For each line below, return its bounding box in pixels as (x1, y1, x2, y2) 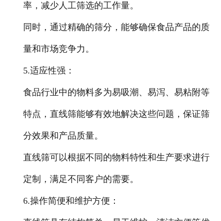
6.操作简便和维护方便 (23, 196, 110, 206)
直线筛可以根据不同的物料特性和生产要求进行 (23, 152, 210, 163)
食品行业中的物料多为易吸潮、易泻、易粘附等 (23, 87, 210, 98)
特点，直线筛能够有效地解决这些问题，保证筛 (23, 109, 210, 119)
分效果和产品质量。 (23, 131, 103, 141)
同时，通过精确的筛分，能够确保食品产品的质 (23, 22, 210, 33)
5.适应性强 (23, 66, 66, 76)
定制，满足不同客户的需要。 (23, 174, 139, 184)
